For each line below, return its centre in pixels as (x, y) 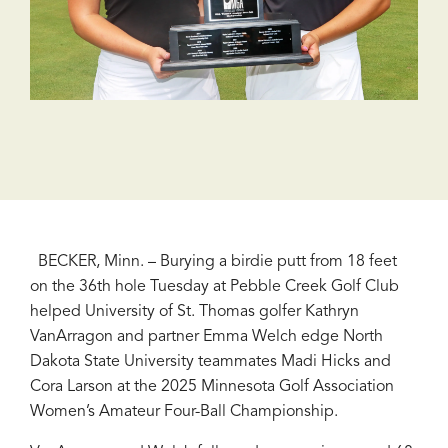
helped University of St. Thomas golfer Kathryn (194, 312)
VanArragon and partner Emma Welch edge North (206, 337)
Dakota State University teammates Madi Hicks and (210, 362)
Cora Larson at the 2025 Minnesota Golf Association (212, 387)
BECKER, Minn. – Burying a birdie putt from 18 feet (213, 262)
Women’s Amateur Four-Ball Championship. (184, 412)
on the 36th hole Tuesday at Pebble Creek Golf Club (214, 287)
